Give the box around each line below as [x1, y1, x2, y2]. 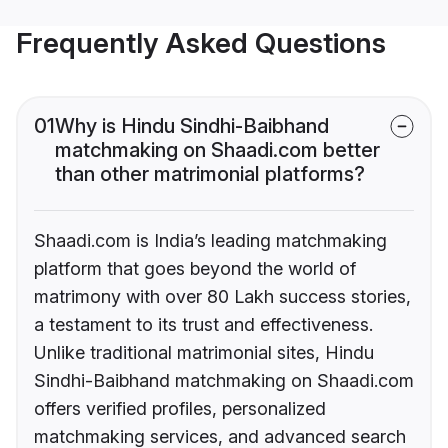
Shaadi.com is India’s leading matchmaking [34, 230, 387, 252]
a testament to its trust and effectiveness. [34, 314, 373, 336]
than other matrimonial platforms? [55, 162, 365, 187]
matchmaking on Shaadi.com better [55, 138, 380, 163]
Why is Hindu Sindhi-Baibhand [55, 114, 329, 139]
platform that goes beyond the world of [34, 258, 356, 280]
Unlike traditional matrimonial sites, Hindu [34, 342, 374, 364]
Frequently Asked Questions [16, 26, 386, 61]
